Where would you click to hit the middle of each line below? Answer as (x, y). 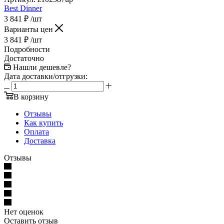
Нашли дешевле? (42, 67)
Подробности (27, 49)
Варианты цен (29, 29)
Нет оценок (24, 211)
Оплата (36, 131)
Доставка (40, 140)
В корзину (31, 96)
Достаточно (24, 58)
